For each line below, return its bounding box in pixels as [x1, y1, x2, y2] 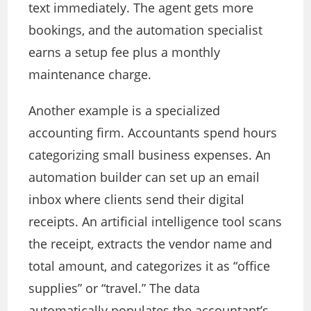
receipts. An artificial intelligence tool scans [28, 213, 283, 230]
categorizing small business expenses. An [28, 146, 271, 164]
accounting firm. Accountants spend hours [28, 124, 278, 142]
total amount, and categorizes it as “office [28, 258, 271, 275]
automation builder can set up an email [28, 169, 260, 186]
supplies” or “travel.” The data [28, 280, 201, 297]
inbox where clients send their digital [28, 191, 245, 208]
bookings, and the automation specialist [28, 22, 263, 39]
